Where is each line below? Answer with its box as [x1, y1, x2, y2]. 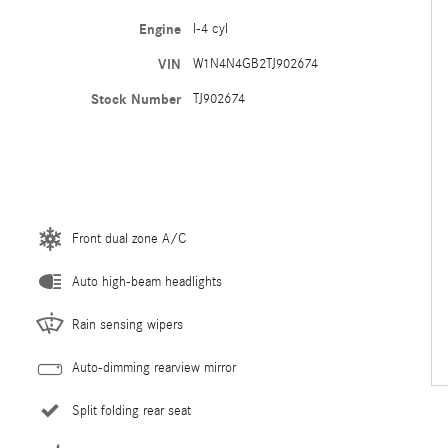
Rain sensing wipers [72, 317, 183, 333]
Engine [138, 21, 181, 38]
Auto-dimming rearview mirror [72, 360, 236, 376]
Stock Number [90, 91, 181, 108]
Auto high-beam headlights [72, 274, 222, 290]
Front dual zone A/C [72, 231, 186, 247]
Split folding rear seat [72, 403, 191, 419]
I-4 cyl [192, 21, 228, 37]
